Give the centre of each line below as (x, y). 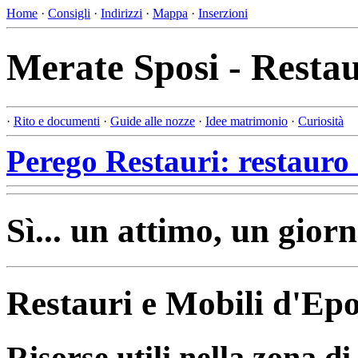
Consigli (69, 13)
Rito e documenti (57, 121)
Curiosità (321, 121)
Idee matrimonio (247, 121)
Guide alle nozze (153, 121)
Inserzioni (223, 13)
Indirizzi (121, 13)
